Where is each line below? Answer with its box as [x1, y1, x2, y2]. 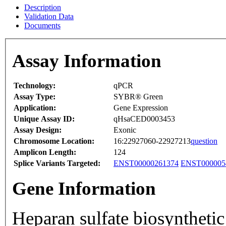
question [191, 137, 217, 146]
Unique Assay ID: [14, 115, 75, 124]
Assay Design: [14, 126, 62, 135]
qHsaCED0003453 [114, 115, 175, 124]
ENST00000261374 [114, 159, 179, 168]
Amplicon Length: [14, 148, 76, 157]
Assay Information [12, 50, 161, 72]
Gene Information [12, 178, 156, 199]
